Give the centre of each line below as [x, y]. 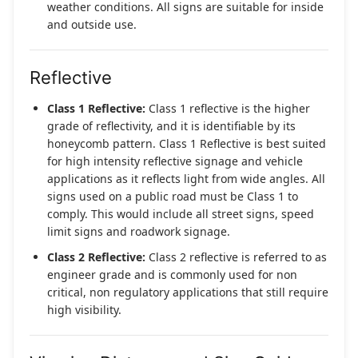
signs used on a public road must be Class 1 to [173, 197]
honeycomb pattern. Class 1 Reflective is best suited [187, 144]
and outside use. [92, 25]
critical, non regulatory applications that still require [188, 292]
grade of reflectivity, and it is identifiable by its [171, 126]
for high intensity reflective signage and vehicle [175, 161]
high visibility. [84, 310]
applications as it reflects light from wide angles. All [186, 179]
